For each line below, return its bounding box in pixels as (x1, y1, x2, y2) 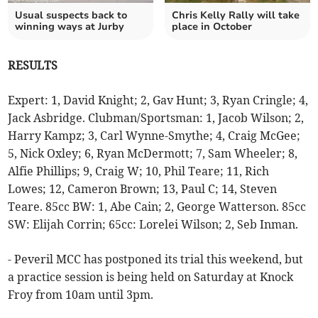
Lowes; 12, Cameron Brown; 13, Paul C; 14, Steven (8, 182, 278, 197)
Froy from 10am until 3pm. (8, 287, 154, 302)
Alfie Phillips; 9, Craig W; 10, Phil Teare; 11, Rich (8, 164, 270, 179)
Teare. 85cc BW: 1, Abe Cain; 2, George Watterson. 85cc (8, 199, 307, 214)
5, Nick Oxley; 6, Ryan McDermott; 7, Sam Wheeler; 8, (8, 146, 298, 161)
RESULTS (8, 58, 58, 73)
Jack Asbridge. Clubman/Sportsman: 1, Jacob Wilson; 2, (8, 111, 305, 126)
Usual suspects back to (15, 9, 128, 23)
